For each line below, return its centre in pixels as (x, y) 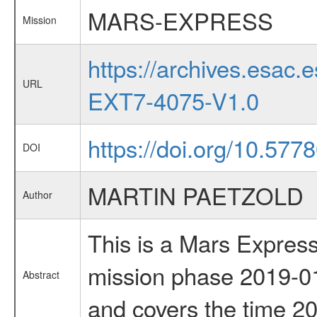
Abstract (41, 275)
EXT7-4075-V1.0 (173, 100)
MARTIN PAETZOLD (195, 195)
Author (37, 195)
